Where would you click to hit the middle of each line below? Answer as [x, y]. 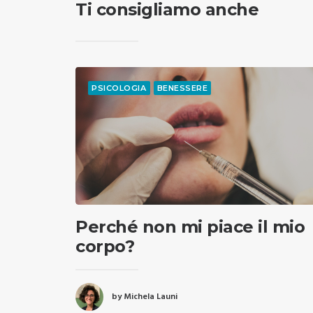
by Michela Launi [145, 297]
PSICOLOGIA [119, 88]
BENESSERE [182, 88]
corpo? [105, 247]
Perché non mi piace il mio [190, 227]
